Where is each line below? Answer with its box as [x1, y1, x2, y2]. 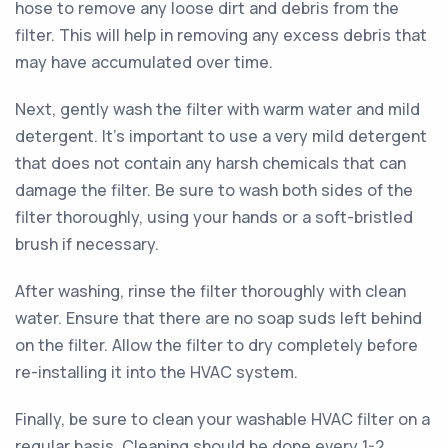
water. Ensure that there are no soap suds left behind [15, 307, 422, 329]
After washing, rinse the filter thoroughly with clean [15, 280, 406, 302]
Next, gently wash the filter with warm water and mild [15, 98, 420, 120]
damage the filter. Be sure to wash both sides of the [15, 179, 413, 201]
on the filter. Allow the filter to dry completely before [15, 334, 418, 356]
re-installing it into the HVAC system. [15, 361, 298, 383]
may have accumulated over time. [15, 51, 273, 73]
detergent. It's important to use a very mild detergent [15, 125, 427, 147]
